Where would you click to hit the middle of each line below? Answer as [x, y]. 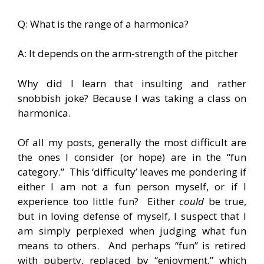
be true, [227, 201]
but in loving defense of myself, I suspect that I [132, 216]
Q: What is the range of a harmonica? [103, 24]
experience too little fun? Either [98, 201]
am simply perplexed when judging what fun [132, 231]
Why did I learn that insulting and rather [132, 83]
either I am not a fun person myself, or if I [132, 187]
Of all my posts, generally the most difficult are [132, 142]
